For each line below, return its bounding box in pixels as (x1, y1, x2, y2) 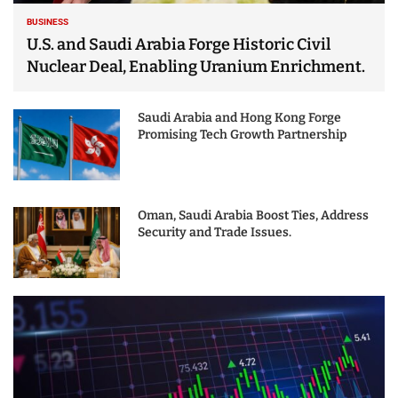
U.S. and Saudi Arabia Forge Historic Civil (27, 34, 330, 54)
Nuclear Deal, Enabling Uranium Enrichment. (27, 56, 365, 76)
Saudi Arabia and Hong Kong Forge (138, 109, 341, 125)
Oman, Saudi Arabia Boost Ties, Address (138, 207, 369, 223)
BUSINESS (27, 16, 68, 27)
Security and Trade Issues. (138, 224, 291, 240)
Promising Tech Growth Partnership (138, 126, 346, 142)
